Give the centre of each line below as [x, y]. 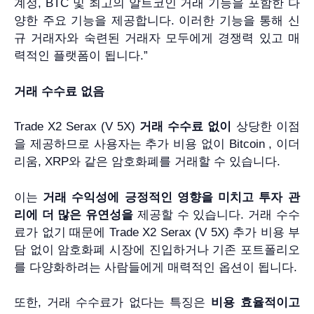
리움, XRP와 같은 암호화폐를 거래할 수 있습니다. [147, 162]
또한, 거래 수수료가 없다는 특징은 [112, 303]
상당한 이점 [266, 127]
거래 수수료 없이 [185, 127]
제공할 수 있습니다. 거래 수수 [217, 214]
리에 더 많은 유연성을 [74, 214]
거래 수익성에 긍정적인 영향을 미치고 [148, 197]
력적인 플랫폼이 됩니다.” [81, 56]
